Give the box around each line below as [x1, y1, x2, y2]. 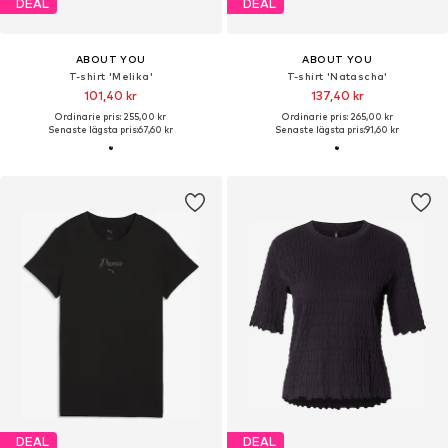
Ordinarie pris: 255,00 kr [55, 110, 167, 122]
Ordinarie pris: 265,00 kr [281, 110, 393, 122]
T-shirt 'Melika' [68, 69, 153, 82]
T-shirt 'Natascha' [286, 69, 388, 82]
